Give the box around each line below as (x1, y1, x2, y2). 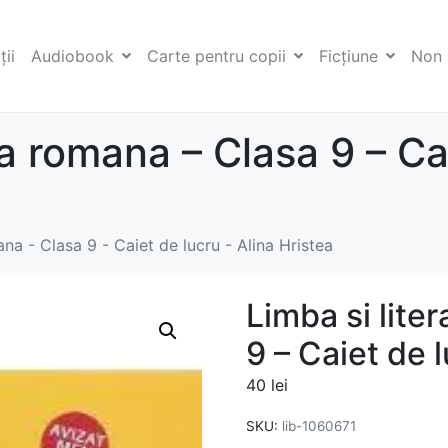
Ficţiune (319, 46, 378, 67)
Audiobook (31, 46, 114, 67)
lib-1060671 (282, 418, 356, 435)
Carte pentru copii (147, 46, 286, 67)
